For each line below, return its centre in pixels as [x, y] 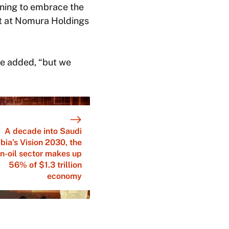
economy [64, 176]
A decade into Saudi [43, 131]
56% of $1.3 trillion [45, 165]
